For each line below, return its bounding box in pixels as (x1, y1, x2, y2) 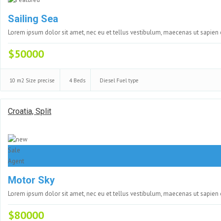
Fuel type (116, 77, 139, 84)
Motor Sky (8, 174, 55, 186)
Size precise (26, 77, 55, 84)
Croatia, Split (8, 107, 51, 116)
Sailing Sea (8, 13, 58, 25)
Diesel (100, 77, 116, 84)
